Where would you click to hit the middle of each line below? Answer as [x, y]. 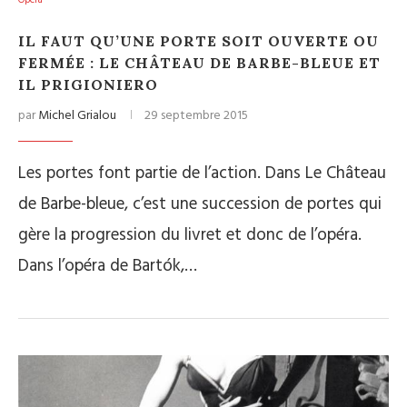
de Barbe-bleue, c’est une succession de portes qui [200, 204]
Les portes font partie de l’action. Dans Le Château [202, 174]
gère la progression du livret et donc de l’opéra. [190, 235]
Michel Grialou [77, 116]
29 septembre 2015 [196, 116]
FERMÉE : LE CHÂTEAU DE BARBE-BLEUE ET [199, 63]
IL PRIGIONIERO [88, 84]
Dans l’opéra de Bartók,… [108, 266]
